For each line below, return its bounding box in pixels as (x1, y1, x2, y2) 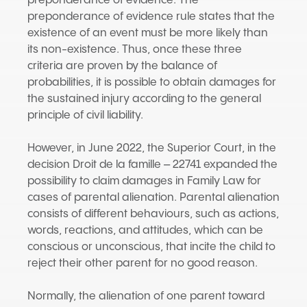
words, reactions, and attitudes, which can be (27, 225, 263, 236)
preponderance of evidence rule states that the (27, 11, 275, 23)
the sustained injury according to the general (27, 93, 261, 105)
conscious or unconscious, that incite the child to (27, 241, 275, 253)
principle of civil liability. (27, 110, 143, 121)
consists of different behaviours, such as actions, (27, 208, 279, 220)
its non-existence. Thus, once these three (27, 44, 242, 56)
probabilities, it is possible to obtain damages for (27, 77, 276, 88)
